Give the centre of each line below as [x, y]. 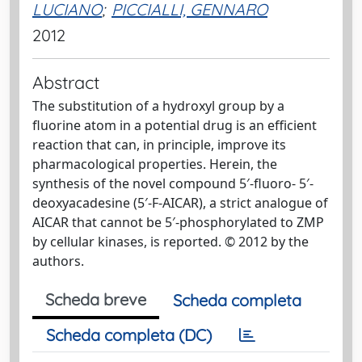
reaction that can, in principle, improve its [159, 145]
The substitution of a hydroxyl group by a [158, 106]
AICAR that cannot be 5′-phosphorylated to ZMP [178, 222]
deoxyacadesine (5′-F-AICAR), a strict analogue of [180, 203]
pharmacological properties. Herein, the [155, 164]
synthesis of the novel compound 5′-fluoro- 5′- [173, 183]
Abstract [66, 82]
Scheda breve [96, 299]
